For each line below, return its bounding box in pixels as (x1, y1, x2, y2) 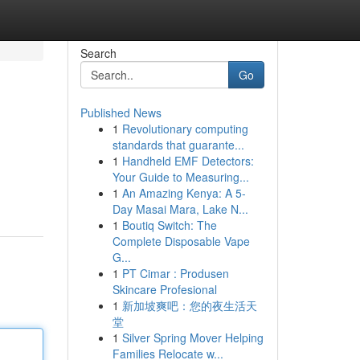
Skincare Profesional (112, 281, 217, 297)
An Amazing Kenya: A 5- (121, 185, 246, 201)
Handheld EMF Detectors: (121, 153, 254, 169)
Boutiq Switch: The (121, 217, 217, 233)
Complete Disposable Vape (112, 233, 250, 249)
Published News (80, 104, 162, 121)
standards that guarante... (112, 137, 244, 153)
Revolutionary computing (121, 121, 248, 137)
